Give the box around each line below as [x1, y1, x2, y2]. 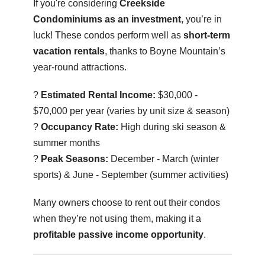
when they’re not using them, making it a [33, 213, 201, 224]
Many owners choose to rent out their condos [33, 197, 220, 208]
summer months [33, 137, 100, 148]
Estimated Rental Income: [40, 89, 156, 100]
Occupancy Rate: [40, 121, 118, 132]
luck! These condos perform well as [33, 30, 183, 40]
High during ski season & [118, 121, 226, 132]
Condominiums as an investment [33, 14, 181, 24]
